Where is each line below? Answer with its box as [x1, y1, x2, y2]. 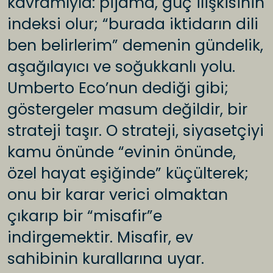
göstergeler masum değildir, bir [7, 99, 247, 121]
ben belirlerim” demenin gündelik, [7, 35, 263, 57]
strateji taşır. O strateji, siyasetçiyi [7, 120, 264, 142]
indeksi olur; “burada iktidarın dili [7, 13, 258, 35]
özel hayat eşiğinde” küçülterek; [7, 163, 249, 185]
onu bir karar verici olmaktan [7, 184, 228, 206]
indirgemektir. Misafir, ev [7, 227, 193, 249]
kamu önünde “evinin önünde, [7, 141, 236, 163]
